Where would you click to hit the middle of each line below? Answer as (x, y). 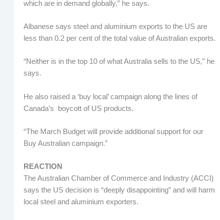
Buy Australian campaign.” (65, 144)
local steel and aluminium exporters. (81, 202)
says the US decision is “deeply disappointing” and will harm (119, 190)
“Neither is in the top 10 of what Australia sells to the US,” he (119, 62)
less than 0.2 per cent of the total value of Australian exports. (119, 39)
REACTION (43, 167)
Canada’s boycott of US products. (78, 108)
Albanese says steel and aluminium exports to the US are (115, 27)
